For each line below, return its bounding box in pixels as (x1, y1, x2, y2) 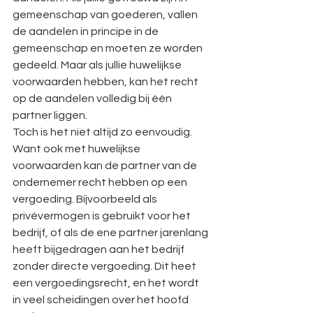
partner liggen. (13, 110, 87, 121)
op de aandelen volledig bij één (13, 93, 174, 104)
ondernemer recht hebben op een (13, 177, 189, 188)
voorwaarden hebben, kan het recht (13, 76, 201, 87)
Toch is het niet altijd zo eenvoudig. (13, 126, 194, 138)
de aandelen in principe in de (13, 26, 161, 37)
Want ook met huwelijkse (13, 143, 143, 154)
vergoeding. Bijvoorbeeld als (13, 194, 159, 205)
